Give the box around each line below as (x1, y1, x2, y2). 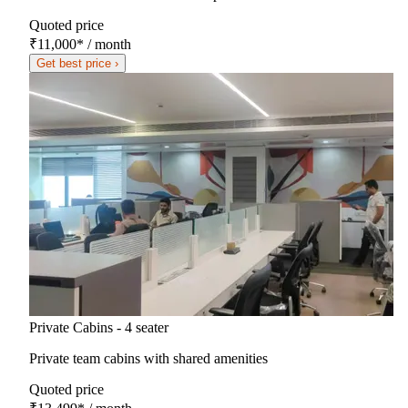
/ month (84, 36, 131, 52)
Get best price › (36, 56, 118, 70)
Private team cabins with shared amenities (29, 350, 268, 366)
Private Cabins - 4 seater (29, 319, 168, 335)
